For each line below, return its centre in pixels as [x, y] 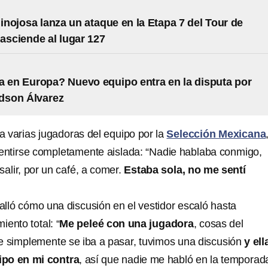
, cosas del [218, 224]
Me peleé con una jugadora [127, 224]
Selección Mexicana [216, 134]
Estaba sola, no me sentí [185, 170]
